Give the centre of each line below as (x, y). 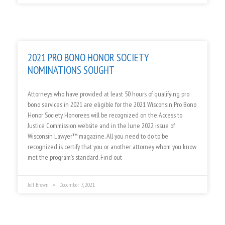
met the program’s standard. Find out (75, 157)
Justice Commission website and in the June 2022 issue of (101, 126)
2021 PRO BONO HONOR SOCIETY (88, 58)
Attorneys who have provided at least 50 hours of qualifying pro (108, 94)
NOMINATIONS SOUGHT (71, 70)
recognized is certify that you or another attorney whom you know (112, 147)
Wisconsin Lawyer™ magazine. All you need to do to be (98, 136)
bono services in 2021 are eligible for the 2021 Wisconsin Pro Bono (112, 105)
